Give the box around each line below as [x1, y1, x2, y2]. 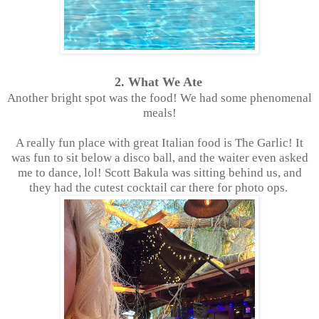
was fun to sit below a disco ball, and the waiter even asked [11, 150, 308, 164]
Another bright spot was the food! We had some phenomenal [7, 90, 312, 105]
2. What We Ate [114, 74, 202, 89]
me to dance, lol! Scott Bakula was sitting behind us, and [17, 165, 302, 179]
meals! [142, 105, 177, 120]
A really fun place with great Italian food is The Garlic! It [16, 135, 303, 150]
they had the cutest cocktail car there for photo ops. [28, 180, 291, 194]
